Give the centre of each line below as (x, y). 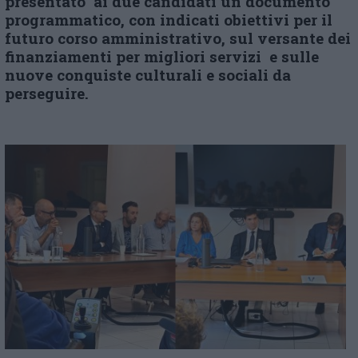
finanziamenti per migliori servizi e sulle (162, 56)
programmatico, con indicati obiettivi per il (169, 19)
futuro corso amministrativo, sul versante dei (178, 38)
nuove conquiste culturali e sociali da (148, 74)
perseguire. (47, 93)
